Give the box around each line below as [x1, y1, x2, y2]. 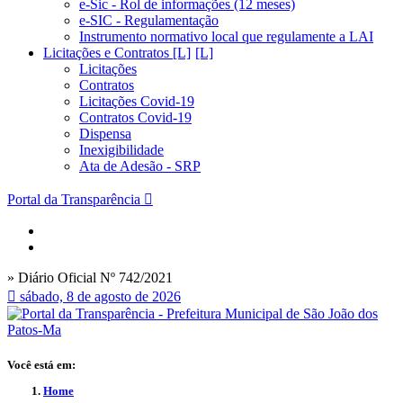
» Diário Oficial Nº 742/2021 [7, 270, 173, 285]
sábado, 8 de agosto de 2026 [20, 289, 181, 304]
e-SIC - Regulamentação [79, 13, 219, 28]
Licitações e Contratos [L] [43, 45, 191, 60]
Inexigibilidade [79, 142, 164, 157]
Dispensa [79, 126, 131, 141]
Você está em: [7, 358, 76, 372]
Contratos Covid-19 [79, 110, 192, 125]
